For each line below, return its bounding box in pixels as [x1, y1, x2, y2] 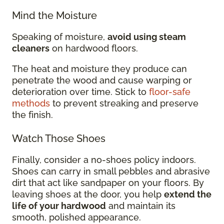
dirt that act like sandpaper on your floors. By [12, 177, 204, 188]
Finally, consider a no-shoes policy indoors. [12, 154, 196, 165]
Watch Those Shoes [12, 132, 105, 144]
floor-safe [149, 86, 190, 97]
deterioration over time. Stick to [12, 86, 149, 97]
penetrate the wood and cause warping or [12, 74, 192, 85]
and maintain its [106, 200, 175, 211]
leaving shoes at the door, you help [12, 188, 164, 199]
